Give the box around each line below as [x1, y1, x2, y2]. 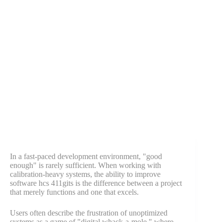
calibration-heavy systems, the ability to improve [10, 170, 161, 179]
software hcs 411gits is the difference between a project [10, 179, 182, 188]
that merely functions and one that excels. [10, 188, 139, 197]
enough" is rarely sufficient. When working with [10, 161, 161, 170]
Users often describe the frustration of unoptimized [10, 209, 167, 218]
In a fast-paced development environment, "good [10, 152, 162, 161]
